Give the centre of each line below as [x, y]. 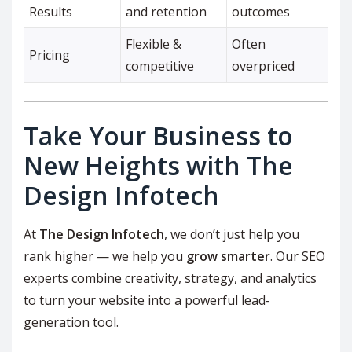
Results [51, 12]
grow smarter [228, 257]
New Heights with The [158, 166]
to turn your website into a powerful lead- [147, 301]
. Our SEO [298, 257]
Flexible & [154, 44]
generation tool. [71, 323]
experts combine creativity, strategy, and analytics [170, 279]
